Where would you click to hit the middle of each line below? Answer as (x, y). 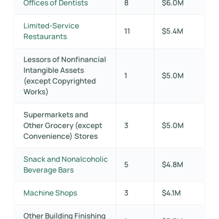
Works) (36, 91)
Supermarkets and (55, 114)
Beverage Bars (48, 170)
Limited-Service (51, 25)
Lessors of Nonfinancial (65, 59)
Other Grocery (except (63, 125)
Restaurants (45, 36)
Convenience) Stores (60, 136)
